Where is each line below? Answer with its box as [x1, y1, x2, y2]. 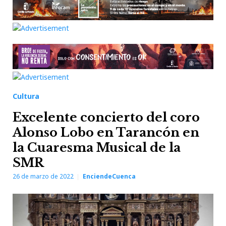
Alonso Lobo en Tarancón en [13, 125, 199, 140]
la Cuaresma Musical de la [13, 140, 181, 155]
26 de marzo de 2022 [13, 172, 74, 181]
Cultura [13, 91, 39, 101]
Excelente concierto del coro [13, 110, 200, 125]
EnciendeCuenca [83, 172, 136, 181]
